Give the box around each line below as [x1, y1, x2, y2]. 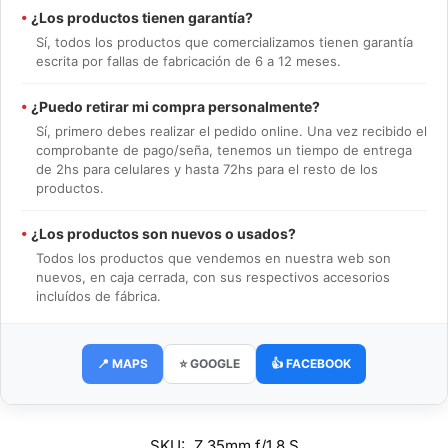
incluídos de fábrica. [36, 287, 161, 304]
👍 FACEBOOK [271, 355, 351, 371]
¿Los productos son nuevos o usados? [28, 224, 296, 242]
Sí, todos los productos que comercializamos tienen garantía [36, 33, 413, 50]
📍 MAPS [97, 355, 148, 371]
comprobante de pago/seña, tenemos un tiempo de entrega [36, 141, 412, 158]
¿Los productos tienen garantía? [28, 8, 253, 26]
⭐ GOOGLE [179, 355, 240, 371]
